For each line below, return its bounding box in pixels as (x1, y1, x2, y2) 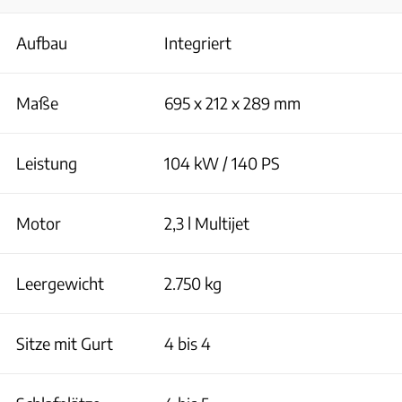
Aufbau (16, 32, 67, 54)
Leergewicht (16, 273, 104, 294)
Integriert (164, 32, 232, 54)
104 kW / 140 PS (164, 153, 280, 174)
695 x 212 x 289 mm (164, 92, 301, 114)
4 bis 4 (164, 333, 211, 354)
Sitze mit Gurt (16, 333, 113, 354)
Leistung (16, 153, 77, 174)
